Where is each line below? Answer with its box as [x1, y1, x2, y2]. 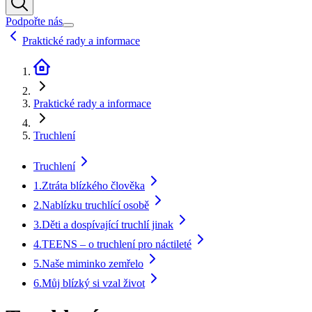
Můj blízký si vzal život [42, 277, 145, 290]
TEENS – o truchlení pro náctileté [42, 238, 192, 251]
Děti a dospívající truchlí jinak [42, 219, 173, 231]
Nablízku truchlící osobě [42, 199, 149, 212]
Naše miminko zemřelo [42, 258, 143, 270]
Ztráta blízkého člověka [42, 180, 145, 192]
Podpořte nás [6, 15, 63, 28]
